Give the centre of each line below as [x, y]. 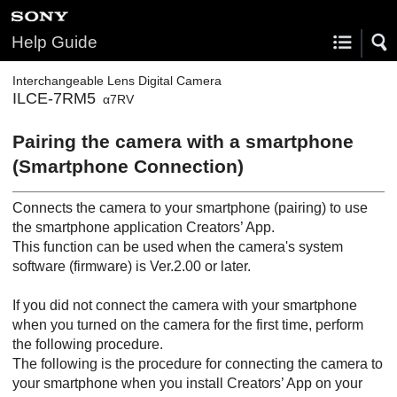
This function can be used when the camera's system [178, 246]
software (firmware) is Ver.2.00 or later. [132, 266]
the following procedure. [88, 344]
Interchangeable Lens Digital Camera [117, 81]
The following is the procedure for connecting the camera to [198, 363]
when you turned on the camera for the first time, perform [188, 324]
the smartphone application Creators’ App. [144, 227]
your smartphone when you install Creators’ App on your [187, 383]
